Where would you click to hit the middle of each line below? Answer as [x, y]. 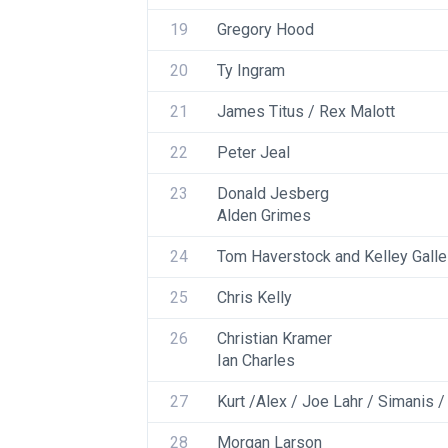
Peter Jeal [253, 152]
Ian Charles [256, 360]
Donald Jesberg [273, 193]
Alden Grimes [264, 215]
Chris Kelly [254, 297]
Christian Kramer [274, 338]
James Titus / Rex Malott [306, 111]
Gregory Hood [265, 29]
